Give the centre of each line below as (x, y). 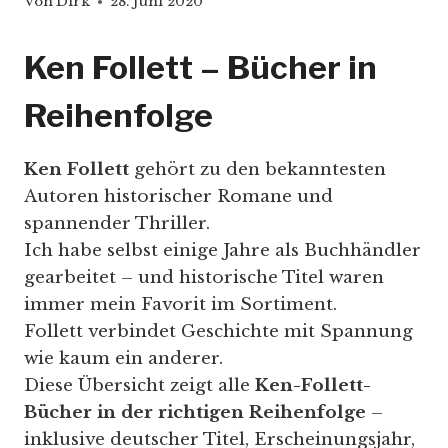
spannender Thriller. (117, 224)
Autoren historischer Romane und (178, 197)
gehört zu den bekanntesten (257, 170)
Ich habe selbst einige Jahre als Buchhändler (222, 251)
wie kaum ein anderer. (123, 359)
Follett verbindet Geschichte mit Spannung (218, 332)
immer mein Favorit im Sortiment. (180, 305)
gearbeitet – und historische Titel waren (204, 278)
